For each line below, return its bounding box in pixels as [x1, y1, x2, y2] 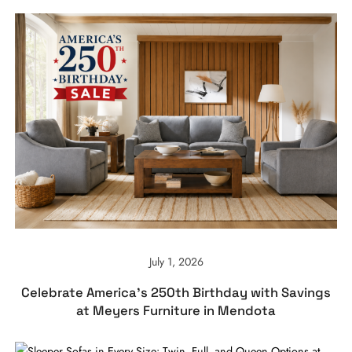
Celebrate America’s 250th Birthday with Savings [21, 284, 331, 302]
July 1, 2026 [148, 254, 203, 270]
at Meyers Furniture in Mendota [76, 302, 276, 320]
